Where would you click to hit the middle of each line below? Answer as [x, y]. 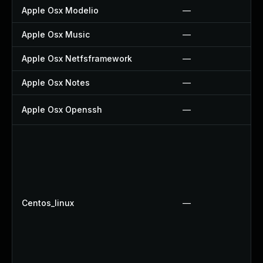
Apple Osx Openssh [62, 109]
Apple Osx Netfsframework [77, 58]
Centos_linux [48, 203]
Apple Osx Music [56, 34]
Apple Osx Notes [56, 82]
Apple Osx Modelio [60, 10]
